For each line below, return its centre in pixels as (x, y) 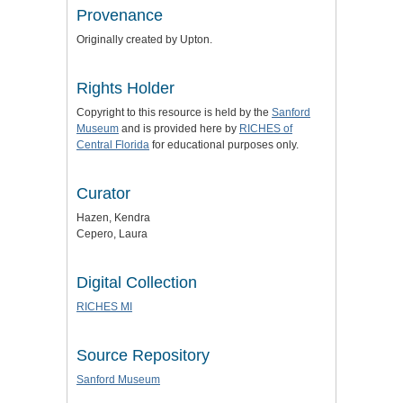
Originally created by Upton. (144, 40)
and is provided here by (179, 129)
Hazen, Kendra (113, 218)
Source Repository (143, 356)
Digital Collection (137, 283)
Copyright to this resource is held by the (174, 113)
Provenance (120, 16)
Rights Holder (125, 89)
